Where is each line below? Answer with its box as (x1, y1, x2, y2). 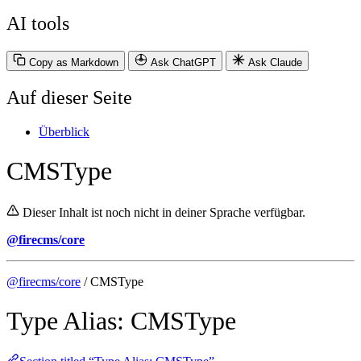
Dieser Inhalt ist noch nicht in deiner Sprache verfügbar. (23, 205, 305, 219)
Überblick (39, 124, 89, 139)
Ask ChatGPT (151, 56, 216, 68)
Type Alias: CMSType (6, 305, 236, 335)
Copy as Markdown (29, 56, 118, 68)
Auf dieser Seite (6, 86, 132, 108)
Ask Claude (248, 56, 302, 68)
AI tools (6, 12, 69, 34)
